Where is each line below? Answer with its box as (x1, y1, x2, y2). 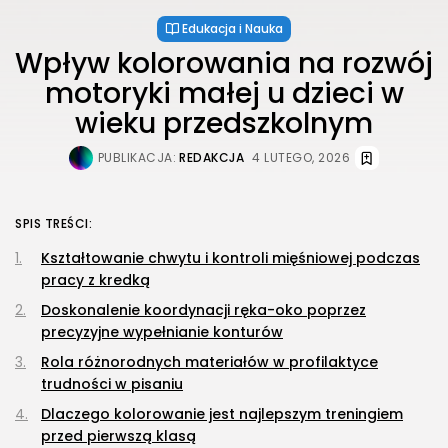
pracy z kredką (41, 270, 150, 291)
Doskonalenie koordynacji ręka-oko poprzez (41, 300, 366, 321)
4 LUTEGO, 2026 (252, 149, 351, 167)
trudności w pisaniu (41, 374, 183, 395)
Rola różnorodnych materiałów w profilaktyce (41, 352, 378, 373)
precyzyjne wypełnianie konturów (41, 322, 283, 343)
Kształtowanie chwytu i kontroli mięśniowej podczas (41, 248, 420, 269)
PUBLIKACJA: (97, 149, 177, 167)
